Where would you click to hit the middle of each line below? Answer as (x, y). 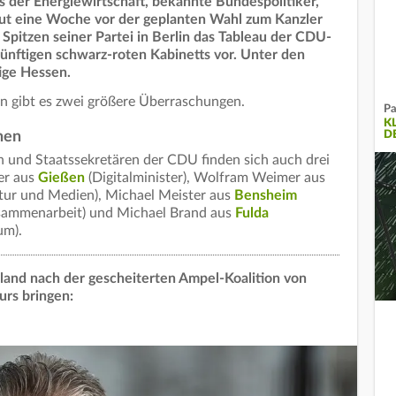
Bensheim (266, 196)
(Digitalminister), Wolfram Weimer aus (205, 178)
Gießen (61, 178)
